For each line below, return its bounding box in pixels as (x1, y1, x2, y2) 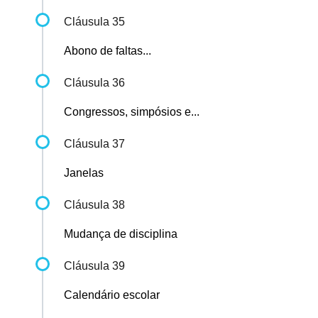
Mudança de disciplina (64, 228, 177, 241)
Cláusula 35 (64, 16, 125, 28)
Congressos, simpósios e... (64, 106, 199, 119)
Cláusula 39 (64, 260, 125, 273)
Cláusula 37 (64, 138, 125, 150)
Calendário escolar (64, 289, 160, 302)
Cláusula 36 (64, 77, 125, 89)
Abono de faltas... (64, 45, 151, 57)
